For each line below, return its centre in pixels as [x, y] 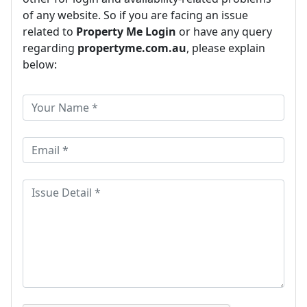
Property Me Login [126, 31]
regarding [50, 48]
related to [49, 31]
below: [40, 64]
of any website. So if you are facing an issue [135, 15]
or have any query [224, 31]
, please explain [226, 48]
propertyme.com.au [132, 48]
